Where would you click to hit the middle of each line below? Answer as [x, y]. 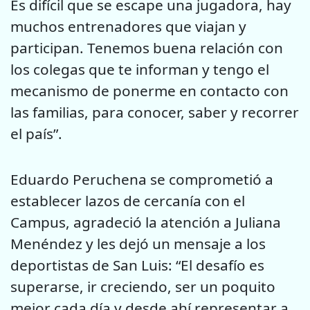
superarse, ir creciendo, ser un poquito [143, 286]
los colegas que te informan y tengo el [140, 69]
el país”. [36, 133]
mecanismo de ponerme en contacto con [149, 90]
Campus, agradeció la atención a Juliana [146, 222]
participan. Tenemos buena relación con [147, 47]
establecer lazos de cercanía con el [128, 200]
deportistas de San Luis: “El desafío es [137, 265]
